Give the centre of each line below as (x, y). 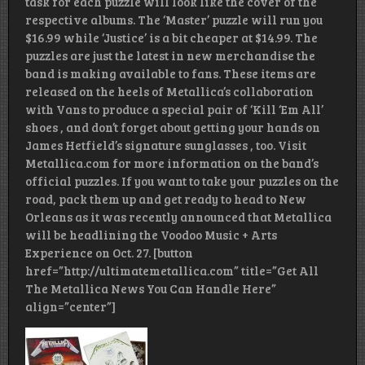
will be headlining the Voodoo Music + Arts (151, 235)
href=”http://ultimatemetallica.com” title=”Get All (172, 271)
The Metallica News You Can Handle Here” (151, 289)
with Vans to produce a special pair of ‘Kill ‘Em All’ (174, 110)
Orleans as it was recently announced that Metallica (178, 217)
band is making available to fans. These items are (171, 74)
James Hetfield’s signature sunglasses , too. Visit (166, 145)
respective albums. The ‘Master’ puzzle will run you (174, 20)
